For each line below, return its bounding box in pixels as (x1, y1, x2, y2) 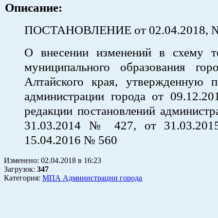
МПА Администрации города (42, 173, 142, 182)
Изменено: (4, 156, 41, 164)
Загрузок (4, 164, 33, 173)
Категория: (4, 173, 42, 182)
